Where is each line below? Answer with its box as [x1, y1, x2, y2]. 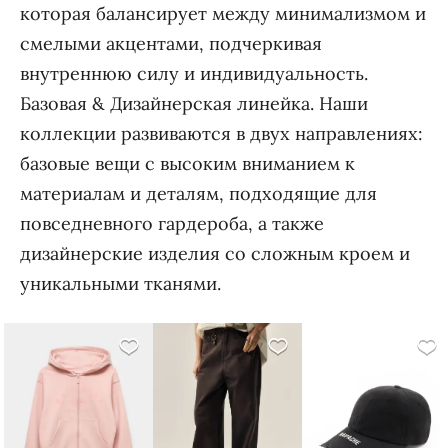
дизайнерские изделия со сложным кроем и [19, 242, 410, 266]
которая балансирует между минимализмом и [19, 2, 426, 26]
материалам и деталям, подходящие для [19, 182, 377, 206]
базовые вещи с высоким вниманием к [19, 152, 355, 176]
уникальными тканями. [19, 272, 221, 296]
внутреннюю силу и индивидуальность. [19, 62, 368, 86]
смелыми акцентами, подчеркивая [19, 32, 322, 56]
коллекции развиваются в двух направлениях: [19, 122, 423, 146]
